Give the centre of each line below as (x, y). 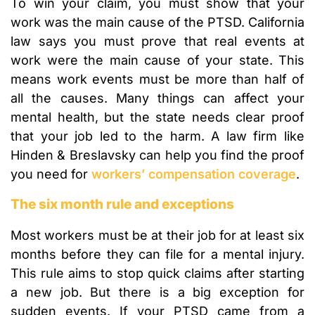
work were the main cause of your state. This (157, 60)
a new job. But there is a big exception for (157, 292)
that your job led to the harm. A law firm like (157, 136)
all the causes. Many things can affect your (157, 98)
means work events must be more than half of (157, 79)
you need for (51, 174)
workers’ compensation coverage (194, 174)
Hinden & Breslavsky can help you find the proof (157, 155)
